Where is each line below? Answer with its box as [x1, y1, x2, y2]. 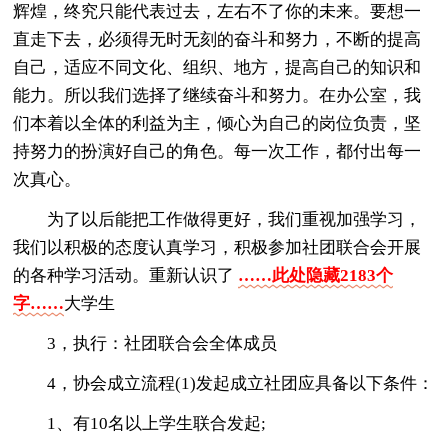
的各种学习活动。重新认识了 [13, 265, 239, 285]
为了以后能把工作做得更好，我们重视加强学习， [47, 209, 422, 229]
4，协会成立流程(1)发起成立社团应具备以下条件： [47, 373, 435, 393]
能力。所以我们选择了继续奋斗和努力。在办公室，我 [13, 85, 422, 105]
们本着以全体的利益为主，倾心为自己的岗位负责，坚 [13, 113, 422, 133]
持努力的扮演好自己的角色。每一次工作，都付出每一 [13, 141, 422, 161]
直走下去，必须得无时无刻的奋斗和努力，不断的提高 [13, 29, 422, 49]
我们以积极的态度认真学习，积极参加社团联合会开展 [13, 237, 422, 257]
